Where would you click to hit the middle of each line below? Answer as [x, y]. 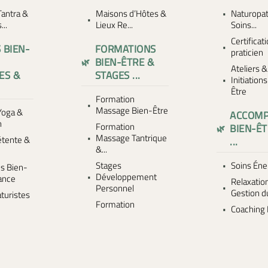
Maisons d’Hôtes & [131, 13]
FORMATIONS [125, 49]
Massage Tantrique [132, 138]
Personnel [115, 188]
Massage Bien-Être [132, 110]
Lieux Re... [115, 25]
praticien [247, 52]
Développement [127, 177]
